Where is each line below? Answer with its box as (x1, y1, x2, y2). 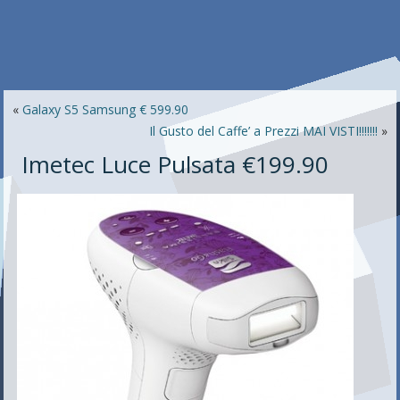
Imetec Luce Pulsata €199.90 (21, 148, 329, 180)
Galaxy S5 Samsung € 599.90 (22, 101, 189, 118)
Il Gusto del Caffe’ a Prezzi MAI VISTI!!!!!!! (148, 122, 378, 139)
